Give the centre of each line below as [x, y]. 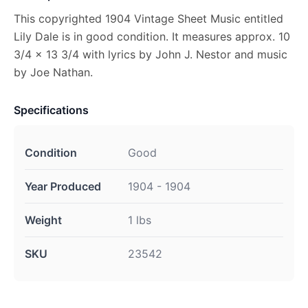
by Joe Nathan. [53, 72]
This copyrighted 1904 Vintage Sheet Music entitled [148, 19]
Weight [43, 220]
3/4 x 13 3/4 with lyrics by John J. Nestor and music [151, 54]
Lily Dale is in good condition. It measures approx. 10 [152, 36]
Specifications [51, 110]
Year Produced [63, 186]
